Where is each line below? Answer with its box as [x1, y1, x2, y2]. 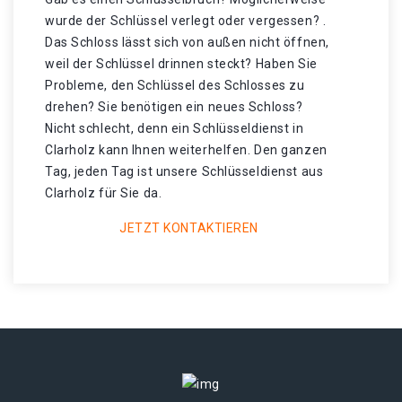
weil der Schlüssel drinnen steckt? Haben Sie [45, 57, 318, 71]
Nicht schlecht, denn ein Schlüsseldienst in [45, 121, 304, 135]
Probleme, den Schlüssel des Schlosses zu [45, 78, 305, 92]
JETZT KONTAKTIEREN [118, 221, 259, 235]
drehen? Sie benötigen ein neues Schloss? [45, 100, 303, 114]
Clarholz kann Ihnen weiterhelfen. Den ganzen [45, 143, 328, 157]
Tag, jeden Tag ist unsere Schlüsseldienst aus [45, 164, 324, 179]
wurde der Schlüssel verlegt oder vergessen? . [45, 13, 327, 28]
